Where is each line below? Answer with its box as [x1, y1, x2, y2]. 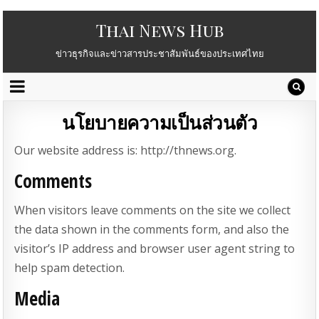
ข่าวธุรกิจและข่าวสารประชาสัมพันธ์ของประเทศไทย [55, 47, 264, 60]
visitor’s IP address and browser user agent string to [14, 241, 296, 257]
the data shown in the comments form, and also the [14, 221, 290, 238]
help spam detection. [14, 260, 125, 276]
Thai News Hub [95, 19, 224, 41]
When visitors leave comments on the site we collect [14, 202, 291, 219]
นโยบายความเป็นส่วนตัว [62, 110, 257, 135]
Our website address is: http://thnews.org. [14, 142, 237, 158]
